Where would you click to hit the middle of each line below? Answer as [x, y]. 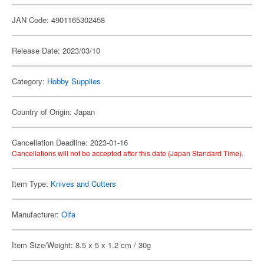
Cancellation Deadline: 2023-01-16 [70, 142]
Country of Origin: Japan [53, 112]
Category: [29, 81]
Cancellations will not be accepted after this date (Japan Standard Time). [128, 153]
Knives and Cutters [83, 184]
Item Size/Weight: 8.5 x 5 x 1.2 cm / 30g [81, 245]
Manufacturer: [37, 214]
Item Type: [31, 184]
